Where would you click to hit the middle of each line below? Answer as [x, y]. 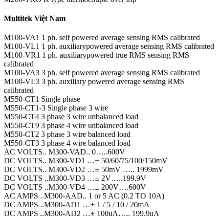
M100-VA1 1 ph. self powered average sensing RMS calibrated [102, 38]
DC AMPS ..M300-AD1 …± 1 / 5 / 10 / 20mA [77, 205]
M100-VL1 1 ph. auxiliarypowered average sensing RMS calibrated [109, 46]
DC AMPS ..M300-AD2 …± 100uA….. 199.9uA [82, 214]
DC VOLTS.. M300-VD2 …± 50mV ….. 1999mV [84, 170]
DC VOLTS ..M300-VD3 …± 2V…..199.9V [75, 178]
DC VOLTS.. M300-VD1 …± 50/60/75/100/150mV [86, 161]
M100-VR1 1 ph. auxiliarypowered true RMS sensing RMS [97, 55]
